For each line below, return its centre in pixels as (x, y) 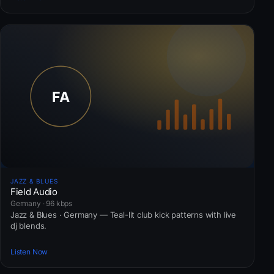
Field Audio (34, 191)
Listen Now (29, 252)
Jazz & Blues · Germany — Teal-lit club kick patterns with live (124, 214)
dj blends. (29, 225)
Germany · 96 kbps (42, 203)
